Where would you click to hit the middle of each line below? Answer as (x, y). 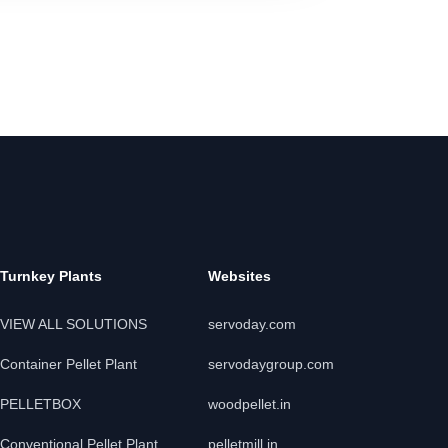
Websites (239, 276)
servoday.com (252, 324)
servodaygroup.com (271, 364)
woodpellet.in (249, 404)
